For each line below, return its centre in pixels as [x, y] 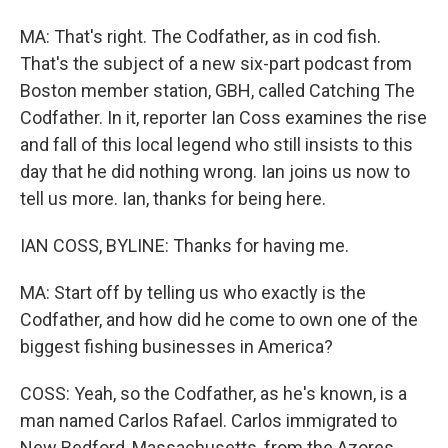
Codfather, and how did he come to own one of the [219, 319]
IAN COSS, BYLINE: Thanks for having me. [184, 245]
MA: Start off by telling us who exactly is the [193, 292]
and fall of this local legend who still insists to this [216, 144]
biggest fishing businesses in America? [176, 346]
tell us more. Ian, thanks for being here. [173, 198]
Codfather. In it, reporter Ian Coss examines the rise [223, 117]
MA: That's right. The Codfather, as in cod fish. [200, 36]
